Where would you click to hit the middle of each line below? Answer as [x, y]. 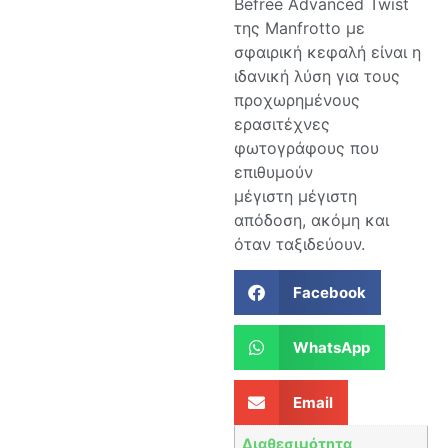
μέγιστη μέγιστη [295, 195]
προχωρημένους [297, 99]
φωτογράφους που [306, 147]
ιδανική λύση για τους [317, 75]
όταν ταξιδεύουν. [299, 243]
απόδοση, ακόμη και [311, 219]
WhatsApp [331, 347]
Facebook [329, 292]
